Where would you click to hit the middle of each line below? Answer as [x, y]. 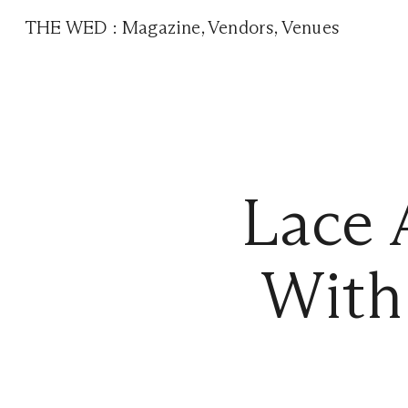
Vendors [241, 27]
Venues [311, 27]
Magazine [162, 27]
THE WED [69, 27]
